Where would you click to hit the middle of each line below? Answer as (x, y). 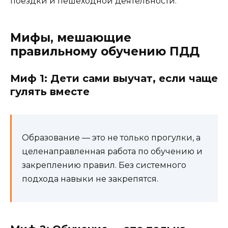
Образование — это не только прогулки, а (111, 137)
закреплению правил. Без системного (104, 165)
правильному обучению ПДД (105, 51)
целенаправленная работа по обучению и (112, 151)
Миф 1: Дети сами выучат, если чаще (114, 78)
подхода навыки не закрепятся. (90, 179)
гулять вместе (50, 91)
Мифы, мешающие (71, 37)
